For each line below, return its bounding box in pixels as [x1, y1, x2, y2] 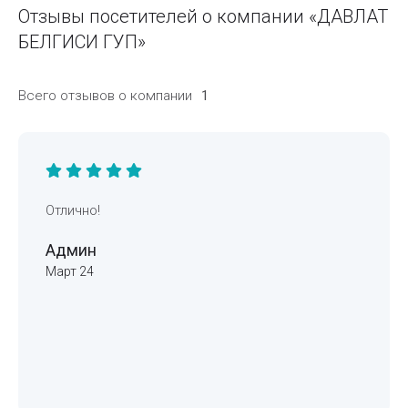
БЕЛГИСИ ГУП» [18, 30, 146, 53]
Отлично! [46, 201, 100, 219]
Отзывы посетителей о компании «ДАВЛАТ [18, 5, 388, 27]
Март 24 [46, 263, 94, 279]
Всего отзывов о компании [18, 87, 192, 104]
